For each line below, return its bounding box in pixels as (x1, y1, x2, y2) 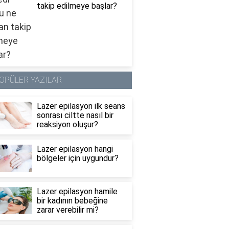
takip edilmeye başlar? (36, 1, 117, 11)
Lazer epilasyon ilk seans (36, 101, 125, 111)
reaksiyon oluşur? (36, 120, 98, 130)
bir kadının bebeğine (36, 196, 108, 206)
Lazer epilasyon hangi (36, 144, 113, 154)
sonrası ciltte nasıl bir (36, 110, 113, 121)
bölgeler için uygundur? (36, 153, 119, 164)
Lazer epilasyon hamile (36, 187, 118, 197)
